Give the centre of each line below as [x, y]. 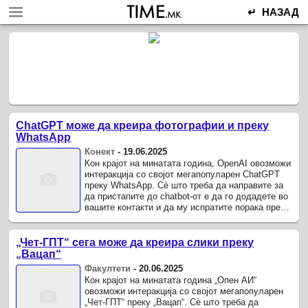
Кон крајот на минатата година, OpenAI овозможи [188, 163]
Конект [100, 151]
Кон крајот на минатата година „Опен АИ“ [171, 280]
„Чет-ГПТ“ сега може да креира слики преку [135, 242]
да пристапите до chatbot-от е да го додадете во [187, 196]
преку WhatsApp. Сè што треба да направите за [184, 185]
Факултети [108, 268]
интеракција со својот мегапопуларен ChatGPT [183, 174]
